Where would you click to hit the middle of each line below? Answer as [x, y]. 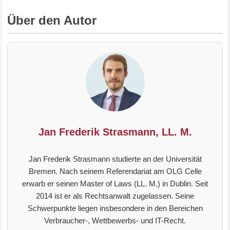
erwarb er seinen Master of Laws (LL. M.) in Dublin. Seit [115, 184]
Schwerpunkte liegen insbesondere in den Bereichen [115, 208]
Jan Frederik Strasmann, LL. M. [115, 132]
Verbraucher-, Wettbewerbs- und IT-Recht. [115, 221]
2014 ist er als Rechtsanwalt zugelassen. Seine [115, 196]
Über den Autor [52, 20]
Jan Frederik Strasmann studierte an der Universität [115, 159]
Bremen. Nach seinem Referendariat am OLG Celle [115, 171]
